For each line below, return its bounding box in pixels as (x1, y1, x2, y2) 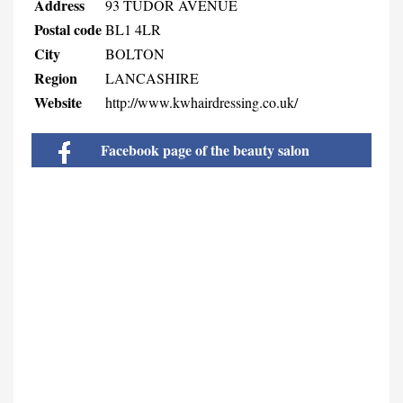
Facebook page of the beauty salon (97, 139, 309, 160)
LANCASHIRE (105, 67, 199, 87)
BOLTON (105, 43, 165, 63)
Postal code (34, 18, 102, 40)
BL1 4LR (105, 19, 161, 39)
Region (34, 67, 77, 88)
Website (34, 91, 82, 112)
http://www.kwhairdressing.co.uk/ (105, 92, 298, 112)
